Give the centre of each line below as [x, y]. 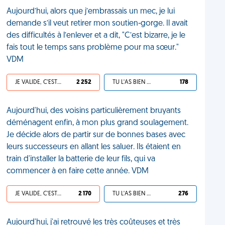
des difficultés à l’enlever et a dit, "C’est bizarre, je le [96, 36]
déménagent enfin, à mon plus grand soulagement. [98, 123]
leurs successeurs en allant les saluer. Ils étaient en [94, 147]
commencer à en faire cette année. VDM [78, 171]
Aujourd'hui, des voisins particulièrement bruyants [94, 111]
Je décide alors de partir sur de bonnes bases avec [96, 135]
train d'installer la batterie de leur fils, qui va [81, 159]
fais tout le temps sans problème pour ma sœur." [93, 48]
